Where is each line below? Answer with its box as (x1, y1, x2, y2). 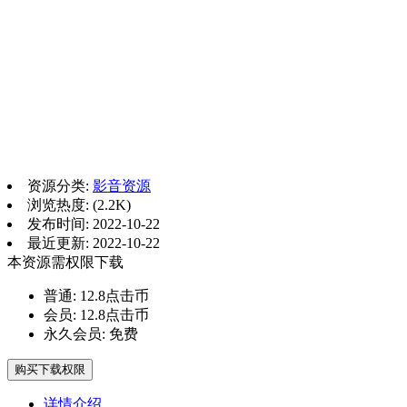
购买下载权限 (15, 362, 85, 376)
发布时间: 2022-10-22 (27, 215, 160, 232)
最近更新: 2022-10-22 (27, 234, 160, 251)
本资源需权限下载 (7, 253, 124, 270)
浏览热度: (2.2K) (27, 196, 131, 213)
